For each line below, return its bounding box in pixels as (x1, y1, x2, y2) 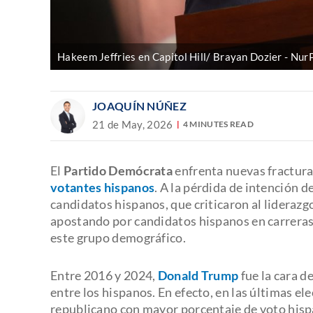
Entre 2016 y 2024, (50, 267, 156, 283)
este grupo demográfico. (50, 229, 186, 245)
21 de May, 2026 (92, 117, 173, 131)
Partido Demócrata (63, 162, 173, 178)
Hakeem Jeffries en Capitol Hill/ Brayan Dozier (57, 50, 282, 63)
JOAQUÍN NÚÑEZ (92, 99, 187, 112)
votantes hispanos (50, 179, 155, 195)
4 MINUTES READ (182, 119, 254, 130)
